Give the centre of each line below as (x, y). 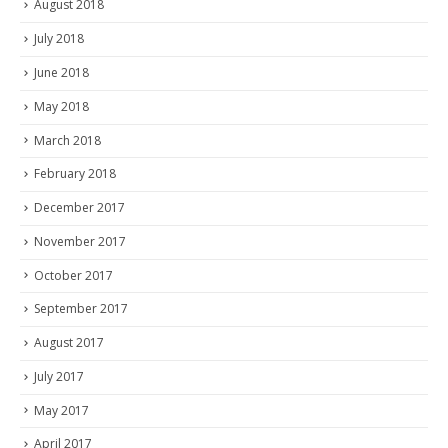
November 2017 (80, 241)
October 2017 (73, 275)
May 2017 (61, 410)
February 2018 (75, 174)
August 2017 (69, 343)
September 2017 (81, 309)
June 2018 (61, 73)
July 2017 (59, 376)
